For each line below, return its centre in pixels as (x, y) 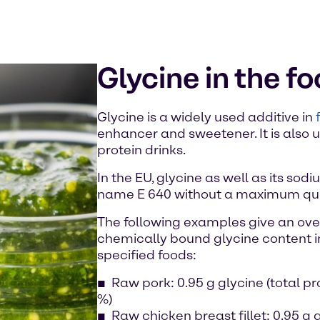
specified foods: (147, 255)
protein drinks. (141, 150)
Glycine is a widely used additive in (206, 117)
